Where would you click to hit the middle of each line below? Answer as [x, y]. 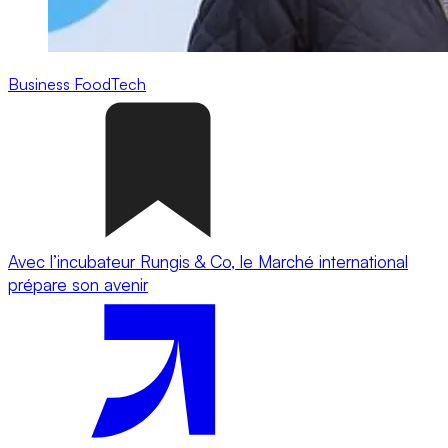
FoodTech [110, 83]
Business [41, 83]
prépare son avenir [78, 284]
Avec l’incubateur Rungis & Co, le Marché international [208, 261]
